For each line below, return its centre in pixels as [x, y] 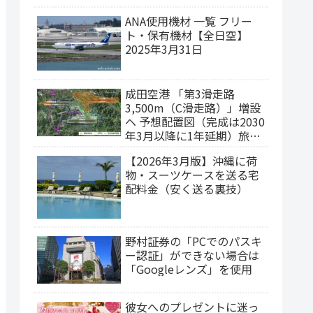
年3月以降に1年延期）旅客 [193, 135]
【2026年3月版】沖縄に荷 [191, 160]
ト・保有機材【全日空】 [187, 35]
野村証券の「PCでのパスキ [194, 241]
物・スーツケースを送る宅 [192, 174]
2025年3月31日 [164, 49]
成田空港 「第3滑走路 [180, 93]
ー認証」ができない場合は [192, 255]
